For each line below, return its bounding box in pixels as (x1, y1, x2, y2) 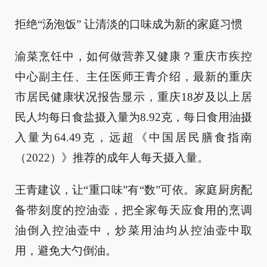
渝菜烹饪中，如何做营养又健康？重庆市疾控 (15, 50, 252, 63)
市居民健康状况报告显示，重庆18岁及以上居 (15, 91, 252, 103)
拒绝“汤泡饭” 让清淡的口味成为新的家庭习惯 (15, 18, 243, 30)
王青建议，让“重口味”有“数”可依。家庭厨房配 (15, 184, 252, 196)
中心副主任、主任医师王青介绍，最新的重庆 (15, 70, 252, 83)
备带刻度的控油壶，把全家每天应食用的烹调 (15, 204, 252, 216)
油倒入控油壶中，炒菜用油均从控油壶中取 (15, 224, 252, 237)
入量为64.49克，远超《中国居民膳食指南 (15, 131, 252, 144)
